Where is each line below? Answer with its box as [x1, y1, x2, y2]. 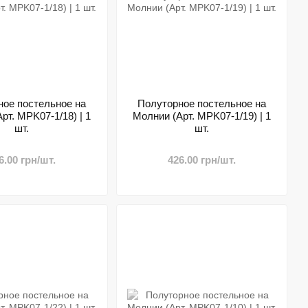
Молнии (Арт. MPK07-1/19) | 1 [132, 110, 271, 122]
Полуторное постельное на [137, 98, 266, 109]
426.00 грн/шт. [167, 154, 236, 166]
